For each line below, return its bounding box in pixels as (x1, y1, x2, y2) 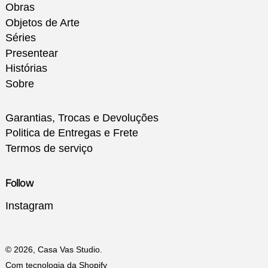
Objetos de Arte (5, 16, 80, 29)
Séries (5, 32, 36, 44)
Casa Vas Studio (38, 244, 100, 254)
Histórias (5, 62, 47, 75)
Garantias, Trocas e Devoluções (5, 111, 159, 124)
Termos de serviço (5, 142, 93, 154)
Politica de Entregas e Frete (5, 127, 138, 139)
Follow (5, 175, 33, 190)
